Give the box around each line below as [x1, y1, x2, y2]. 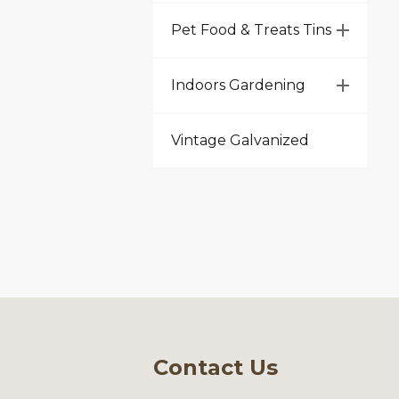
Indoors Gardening [171, 77, 305, 94]
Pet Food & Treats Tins [171, 21, 331, 38]
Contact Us [153, 354, 278, 380]
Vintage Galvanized [171, 132, 309, 149]
